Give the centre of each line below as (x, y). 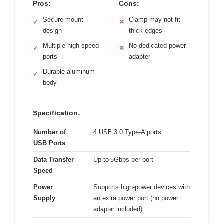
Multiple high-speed (71, 45)
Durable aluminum (69, 71)
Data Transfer (54, 159)
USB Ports (49, 143)
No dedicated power (157, 45)
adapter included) (118, 209)
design (52, 30)
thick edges (146, 30)
